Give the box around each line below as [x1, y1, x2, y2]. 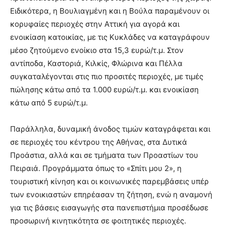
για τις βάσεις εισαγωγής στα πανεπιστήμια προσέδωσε [10, 203, 208, 213]
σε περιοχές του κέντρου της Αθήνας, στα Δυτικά [10, 137, 187, 147]
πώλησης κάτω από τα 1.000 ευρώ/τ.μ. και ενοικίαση [10, 85, 199, 95]
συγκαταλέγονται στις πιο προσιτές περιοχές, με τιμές [10, 72, 203, 82]
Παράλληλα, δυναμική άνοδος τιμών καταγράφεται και [10, 124, 210, 134]
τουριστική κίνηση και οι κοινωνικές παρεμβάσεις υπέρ [10, 177, 209, 187]
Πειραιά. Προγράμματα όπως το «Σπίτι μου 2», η [10, 163, 182, 174]
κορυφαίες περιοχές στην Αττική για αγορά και [10, 19, 180, 29]
